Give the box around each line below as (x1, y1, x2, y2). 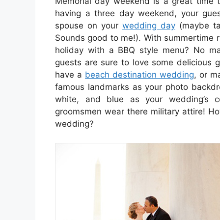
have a (55, 70, 85, 80)
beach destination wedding (85, 70, 194, 80)
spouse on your (55, 21, 122, 31)
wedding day (122, 21, 175, 31)
